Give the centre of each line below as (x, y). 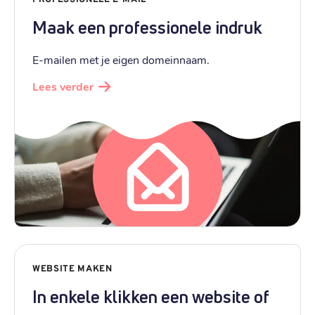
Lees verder (63, 86)
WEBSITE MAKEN (72, 269)
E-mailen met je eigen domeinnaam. (121, 59)
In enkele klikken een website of (150, 296)
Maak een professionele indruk (147, 27)
